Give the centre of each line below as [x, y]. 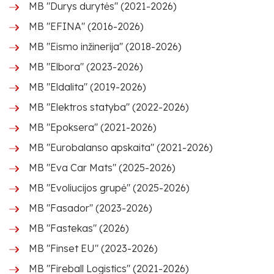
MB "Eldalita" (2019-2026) [87, 87]
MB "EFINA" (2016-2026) [86, 26]
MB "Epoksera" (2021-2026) [93, 127]
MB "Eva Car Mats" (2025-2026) [102, 168]
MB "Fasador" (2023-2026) [91, 208]
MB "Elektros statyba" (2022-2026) [109, 107]
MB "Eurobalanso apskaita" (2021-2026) [121, 147]
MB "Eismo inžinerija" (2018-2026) [105, 46]
